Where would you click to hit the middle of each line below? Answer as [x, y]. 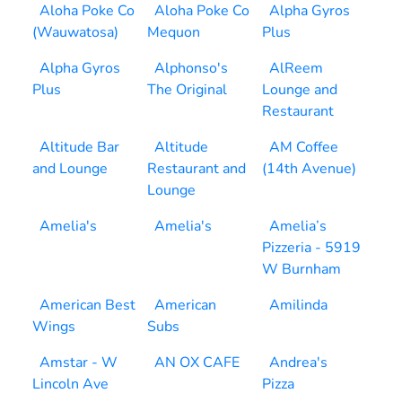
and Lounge [70, 169]
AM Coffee [304, 147]
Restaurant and [197, 169]
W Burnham [301, 269]
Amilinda [298, 305]
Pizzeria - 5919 [311, 248]
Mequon [174, 32]
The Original [187, 90]
